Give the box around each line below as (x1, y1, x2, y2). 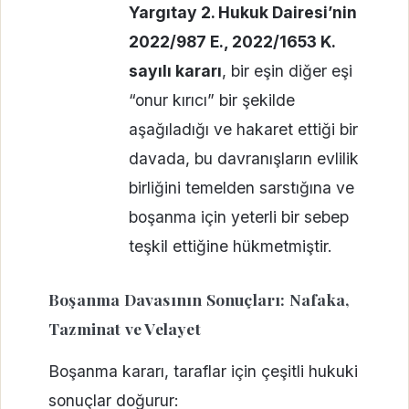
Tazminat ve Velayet (48, 317, 201, 339)
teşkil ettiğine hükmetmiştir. (128, 236, 332, 256)
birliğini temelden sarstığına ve (128, 177, 354, 197)
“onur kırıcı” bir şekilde (128, 89, 295, 110)
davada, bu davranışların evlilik (128, 148, 359, 168)
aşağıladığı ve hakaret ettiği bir (128, 119, 358, 139)
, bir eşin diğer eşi (221, 60, 352, 80)
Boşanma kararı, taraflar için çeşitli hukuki (48, 362, 358, 381)
